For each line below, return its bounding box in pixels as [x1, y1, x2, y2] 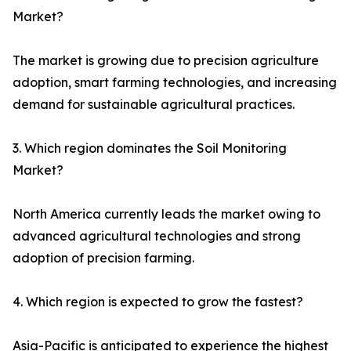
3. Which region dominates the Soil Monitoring [13, 140, 287, 157]
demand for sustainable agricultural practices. [13, 96, 295, 113]
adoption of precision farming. [13, 250, 194, 266]
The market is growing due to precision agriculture [13, 52, 319, 69]
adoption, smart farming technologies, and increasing [13, 74, 337, 91]
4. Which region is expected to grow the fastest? [13, 294, 303, 310]
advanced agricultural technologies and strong [13, 228, 301, 244]
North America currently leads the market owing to [13, 206, 320, 223]
